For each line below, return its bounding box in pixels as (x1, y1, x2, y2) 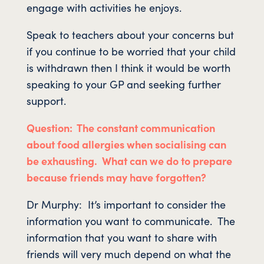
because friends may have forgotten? (26, 169, 206, 184)
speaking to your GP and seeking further (26, 76, 221, 91)
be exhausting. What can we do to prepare (26, 153, 232, 168)
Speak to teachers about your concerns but (26, 27, 234, 42)
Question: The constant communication (26, 120, 215, 135)
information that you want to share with (26, 229, 217, 245)
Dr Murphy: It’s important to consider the (26, 196, 226, 212)
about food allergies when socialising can (26, 136, 226, 151)
